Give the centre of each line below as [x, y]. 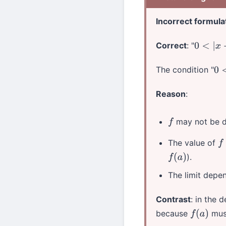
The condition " [185, 70]
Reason [171, 94]
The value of [193, 143]
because [173, 213]
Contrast [174, 199]
